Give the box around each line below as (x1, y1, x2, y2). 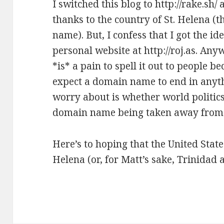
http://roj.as (144, 44, 196, 57)
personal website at (52, 44, 144, 57)
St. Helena (164, 13, 210, 26)
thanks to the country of (52, 13, 164, 26)
